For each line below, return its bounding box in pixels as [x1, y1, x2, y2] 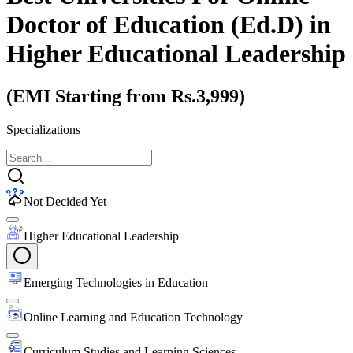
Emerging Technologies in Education [24, 275, 208, 289]
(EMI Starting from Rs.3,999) [6, 85, 245, 106]
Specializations [6, 122, 80, 136]
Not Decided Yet [24, 194, 106, 208]
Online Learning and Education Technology [24, 310, 243, 324]
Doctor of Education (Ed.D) [6, 10, 303, 39]
